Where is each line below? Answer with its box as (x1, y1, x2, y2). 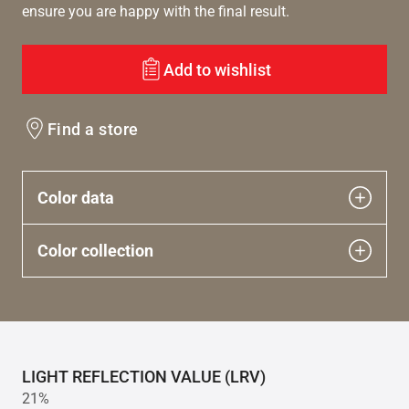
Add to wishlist (163, 59, 271, 79)
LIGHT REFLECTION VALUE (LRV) (22, 367, 266, 387)
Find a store (47, 119, 139, 139)
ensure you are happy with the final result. (22, 3, 289, 21)
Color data (37, 188, 114, 208)
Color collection (37, 241, 153, 261)
